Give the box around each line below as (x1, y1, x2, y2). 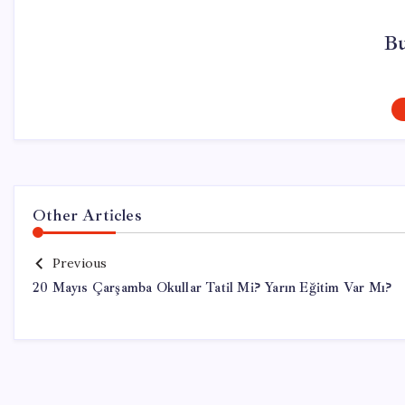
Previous (52, 255, 108, 271)
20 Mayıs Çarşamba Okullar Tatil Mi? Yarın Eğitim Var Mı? (33, 279, 392, 297)
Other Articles (33, 205, 142, 225)
